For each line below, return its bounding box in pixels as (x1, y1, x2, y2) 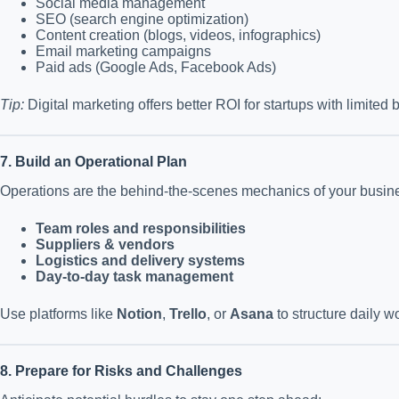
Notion (117, 306, 162, 322)
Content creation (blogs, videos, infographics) (36, 28, 321, 44)
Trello (169, 306, 207, 322)
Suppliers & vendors (36, 237, 175, 253)
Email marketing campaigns (36, 44, 211, 60)
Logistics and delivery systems (36, 253, 245, 269)
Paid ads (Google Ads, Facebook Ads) (36, 60, 276, 76)
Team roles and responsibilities (36, 221, 246, 237)
